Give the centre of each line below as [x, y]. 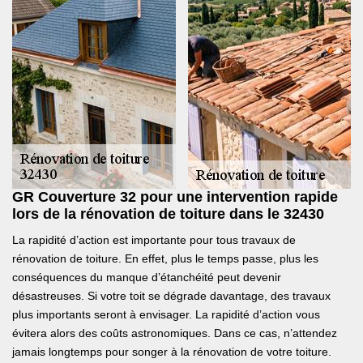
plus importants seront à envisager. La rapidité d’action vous [166, 315]
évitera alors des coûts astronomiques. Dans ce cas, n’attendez [175, 333]
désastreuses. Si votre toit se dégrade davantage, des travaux [171, 296]
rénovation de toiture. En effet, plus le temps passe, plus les [165, 259]
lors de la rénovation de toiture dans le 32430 [168, 214]
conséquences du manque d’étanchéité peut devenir [147, 278]
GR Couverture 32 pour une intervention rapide [175, 197]
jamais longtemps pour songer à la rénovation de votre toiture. [172, 352]
